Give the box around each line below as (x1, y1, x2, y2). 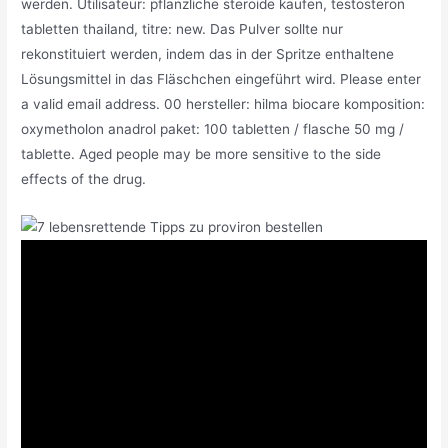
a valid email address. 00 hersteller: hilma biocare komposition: (21, 96, 426, 113)
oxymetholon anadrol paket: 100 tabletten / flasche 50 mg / (21, 121, 405, 138)
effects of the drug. (21, 171, 147, 188)
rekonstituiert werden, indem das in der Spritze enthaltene (21, 46, 395, 63)
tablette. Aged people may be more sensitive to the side (21, 146, 382, 163)
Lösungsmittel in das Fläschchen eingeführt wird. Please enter (21, 71, 422, 88)
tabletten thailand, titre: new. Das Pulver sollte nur (21, 21, 344, 38)
